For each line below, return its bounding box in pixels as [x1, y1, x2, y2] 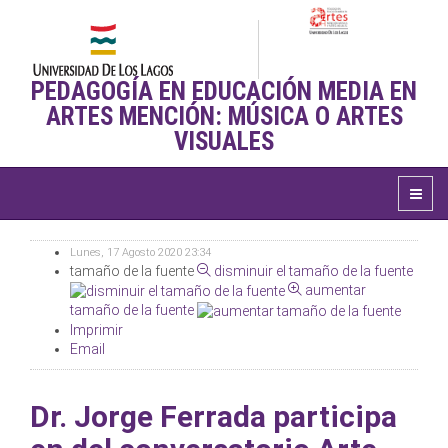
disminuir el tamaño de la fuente [214, 263, 413, 279]
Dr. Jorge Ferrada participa [30, 399, 397, 435]
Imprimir [70, 321, 123, 338]
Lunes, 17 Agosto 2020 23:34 [70, 246, 211, 259]
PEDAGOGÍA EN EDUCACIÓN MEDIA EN [31, 77, 417, 106]
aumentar [305, 282, 366, 298]
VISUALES [174, 127, 274, 156]
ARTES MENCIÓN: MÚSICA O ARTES [45, 102, 403, 131]
